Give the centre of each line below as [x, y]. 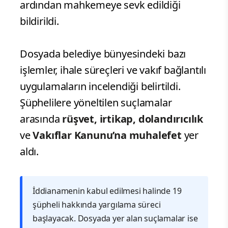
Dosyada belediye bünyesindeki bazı [103, 53]
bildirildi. [39, 21]
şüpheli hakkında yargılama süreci [97, 204]
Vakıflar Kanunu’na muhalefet [107, 135]
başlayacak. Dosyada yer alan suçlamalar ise [115, 218]
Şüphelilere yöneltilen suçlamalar [96, 102]
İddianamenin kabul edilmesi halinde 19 [107, 191]
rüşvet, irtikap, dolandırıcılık [133, 119]
